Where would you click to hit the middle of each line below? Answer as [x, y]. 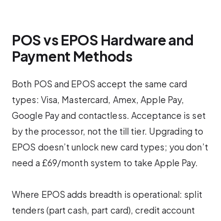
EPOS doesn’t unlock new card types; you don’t [110, 147]
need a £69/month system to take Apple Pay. [105, 163]
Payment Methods [72, 56]
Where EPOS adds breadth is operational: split [107, 195]
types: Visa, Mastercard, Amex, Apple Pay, [98, 100]
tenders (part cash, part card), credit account [103, 210]
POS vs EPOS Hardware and [103, 40]
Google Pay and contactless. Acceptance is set [109, 116]
